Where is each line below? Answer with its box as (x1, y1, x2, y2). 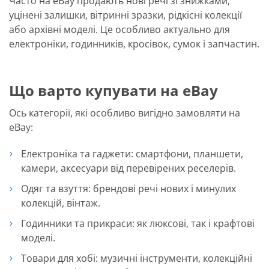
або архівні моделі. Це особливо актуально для (9, 22, 230, 36)
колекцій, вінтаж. (21, 196, 100, 210)
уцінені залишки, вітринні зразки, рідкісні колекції (9, 8, 242, 22)
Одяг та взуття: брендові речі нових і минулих (21, 181, 236, 195)
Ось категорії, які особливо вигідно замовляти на (9, 106, 240, 119)
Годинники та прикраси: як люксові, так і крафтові (21, 216, 255, 230)
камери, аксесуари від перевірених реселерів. (21, 161, 236, 175)
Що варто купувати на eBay (9, 80, 218, 100)
